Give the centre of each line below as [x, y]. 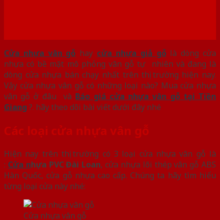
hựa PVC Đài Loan [66, 164]
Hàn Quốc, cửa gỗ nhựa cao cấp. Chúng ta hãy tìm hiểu [110, 175]
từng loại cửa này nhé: [45, 186]
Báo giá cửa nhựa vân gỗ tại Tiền [146, 96]
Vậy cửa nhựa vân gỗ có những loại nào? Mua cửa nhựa [110, 85]
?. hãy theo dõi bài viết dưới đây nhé [94, 107]
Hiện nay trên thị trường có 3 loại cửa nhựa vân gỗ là [110, 153]
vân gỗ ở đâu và [40, 96]
